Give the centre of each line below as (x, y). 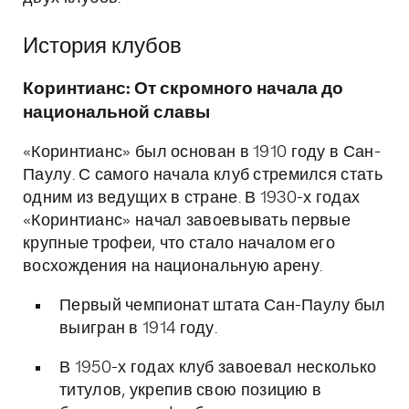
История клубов (102, 47)
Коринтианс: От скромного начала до (183, 89)
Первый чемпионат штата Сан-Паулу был (223, 306)
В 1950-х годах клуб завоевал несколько (218, 368)
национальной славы (116, 113)
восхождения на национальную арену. (173, 267)
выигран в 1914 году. (138, 329)
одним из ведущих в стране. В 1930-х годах (192, 198)
